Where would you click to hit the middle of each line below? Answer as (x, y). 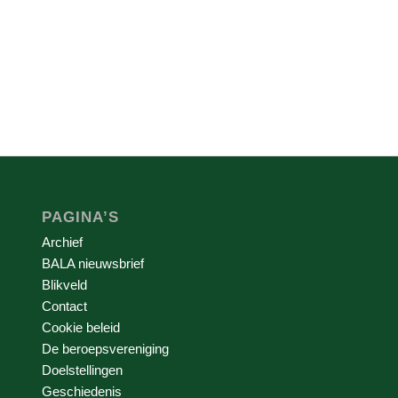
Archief (62, 243)
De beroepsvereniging (105, 349)
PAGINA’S (80, 217)
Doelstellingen (82, 370)
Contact (64, 306)
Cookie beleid (80, 328)
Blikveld (64, 285)
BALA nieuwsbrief (92, 264)
